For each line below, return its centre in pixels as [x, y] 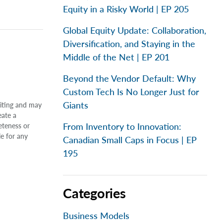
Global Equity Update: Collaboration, [135, 30]
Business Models [96, 216]
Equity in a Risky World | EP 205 [126, 9]
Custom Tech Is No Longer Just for [131, 92]
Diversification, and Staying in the [129, 44]
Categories [94, 193]
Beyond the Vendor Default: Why [129, 78]
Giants [76, 105]
